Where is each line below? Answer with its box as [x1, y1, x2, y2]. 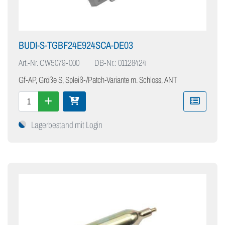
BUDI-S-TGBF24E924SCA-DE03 [19, 40, 133, 51]
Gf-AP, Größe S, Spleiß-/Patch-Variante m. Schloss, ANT [19, 75, 177, 85]
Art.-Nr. [19, 58, 38, 68]
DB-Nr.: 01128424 [94, 58, 146, 68]
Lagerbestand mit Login [31, 120, 102, 131]
